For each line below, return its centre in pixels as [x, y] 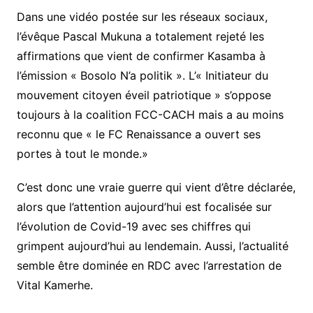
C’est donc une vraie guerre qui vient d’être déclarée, [156, 187]
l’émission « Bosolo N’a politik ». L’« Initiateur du [142, 75]
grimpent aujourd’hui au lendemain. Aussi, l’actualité [152, 246]
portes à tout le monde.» [82, 154]
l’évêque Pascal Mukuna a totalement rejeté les [140, 36]
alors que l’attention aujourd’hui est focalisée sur [144, 207]
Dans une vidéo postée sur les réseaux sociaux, [142, 17]
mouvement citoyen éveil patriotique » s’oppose [144, 95]
